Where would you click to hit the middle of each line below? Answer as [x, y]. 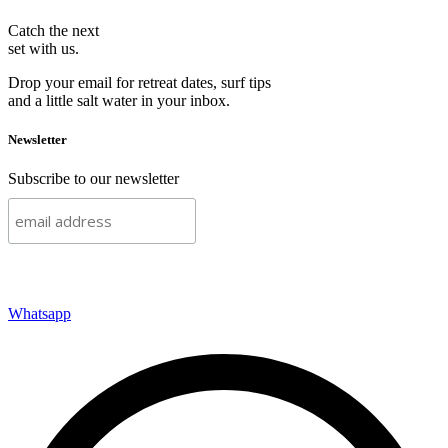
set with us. [43, 49]
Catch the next [53, 31]
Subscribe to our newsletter [93, 179]
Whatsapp [39, 314]
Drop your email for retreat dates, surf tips [139, 83]
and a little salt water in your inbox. [119, 101]
